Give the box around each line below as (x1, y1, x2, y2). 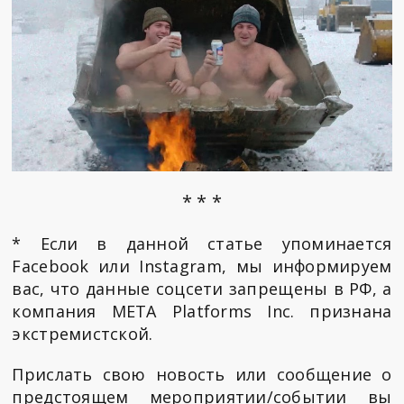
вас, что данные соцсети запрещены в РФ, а (12, 278, 392, 300)
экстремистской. (12, 323, 153, 345)
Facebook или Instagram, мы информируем (12, 255, 392, 278)
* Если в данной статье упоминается (12, 233, 392, 255)
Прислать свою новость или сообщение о (12, 363, 392, 386)
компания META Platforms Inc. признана (12, 300, 392, 323)
